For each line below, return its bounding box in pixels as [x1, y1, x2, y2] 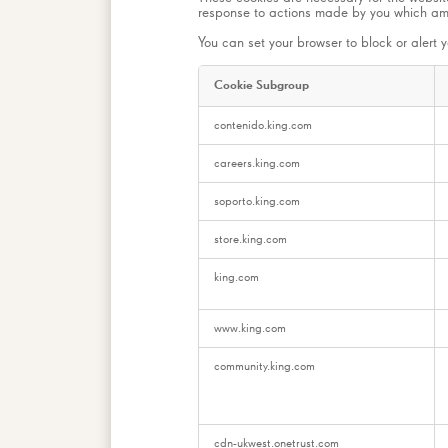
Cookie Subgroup [214, 78, 309, 92]
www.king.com [214, 321, 286, 335]
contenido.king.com [214, 118, 312, 132]
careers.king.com [214, 156, 300, 170]
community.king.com [214, 359, 315, 373]
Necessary [198, 119, 255, 134]
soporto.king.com [214, 194, 300, 208]
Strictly [198, 105, 234, 120]
